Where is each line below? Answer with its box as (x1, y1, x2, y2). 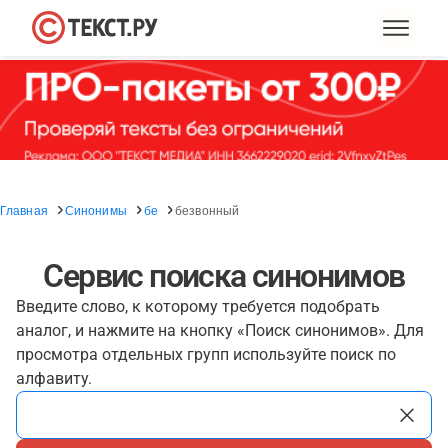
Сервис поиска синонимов (43, 257, 405, 295)
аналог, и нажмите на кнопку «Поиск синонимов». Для (16, 321, 424, 340)
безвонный (175, 201, 240, 218)
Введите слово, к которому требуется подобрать (16, 297, 380, 316)
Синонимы (64, 201, 127, 218)
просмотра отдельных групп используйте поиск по (16, 345, 396, 364)
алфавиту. (16, 369, 92, 388)
